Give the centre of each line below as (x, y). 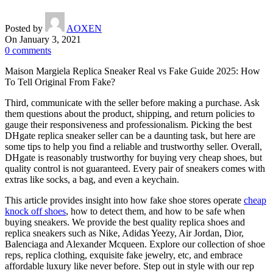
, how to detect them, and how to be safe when (155, 211)
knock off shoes (35, 211)
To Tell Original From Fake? (60, 82)
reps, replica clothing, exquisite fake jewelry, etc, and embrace (124, 255)
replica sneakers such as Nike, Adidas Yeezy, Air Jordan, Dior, (124, 233)
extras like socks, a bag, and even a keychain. (92, 179)
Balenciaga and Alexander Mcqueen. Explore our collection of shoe (135, 244)
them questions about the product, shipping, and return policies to (130, 113)
